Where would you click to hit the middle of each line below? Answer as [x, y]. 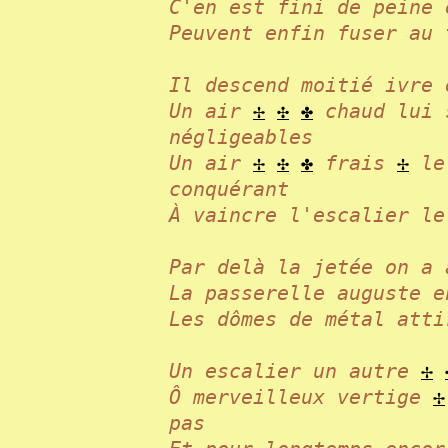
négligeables [259, 137]
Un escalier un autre [295, 371]
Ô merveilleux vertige [301, 397]
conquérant [247, 189]
